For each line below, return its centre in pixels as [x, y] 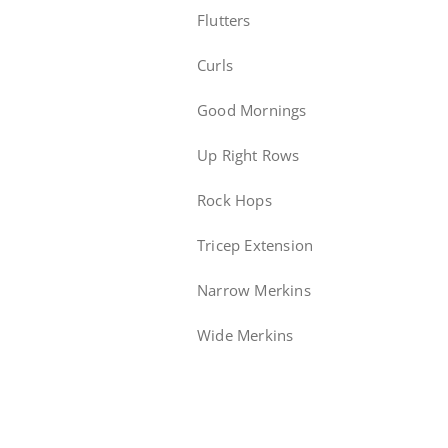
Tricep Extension [255, 245]
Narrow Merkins [254, 290]
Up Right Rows [248, 155]
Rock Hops [234, 200]
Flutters [224, 20]
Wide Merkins [245, 335]
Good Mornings [252, 110]
